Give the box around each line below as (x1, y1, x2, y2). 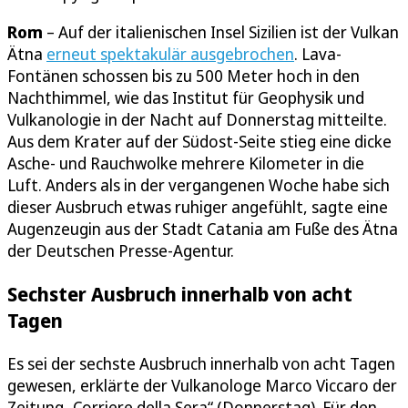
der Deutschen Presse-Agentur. (7, 239, 234, 261)
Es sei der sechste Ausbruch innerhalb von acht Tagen (7, 352, 395, 375)
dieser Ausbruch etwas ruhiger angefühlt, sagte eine (7, 195, 388, 218)
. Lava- (294, 42, 342, 65)
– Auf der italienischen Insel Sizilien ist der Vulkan (43, 20, 399, 43)
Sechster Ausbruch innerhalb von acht (7, 280, 352, 307)
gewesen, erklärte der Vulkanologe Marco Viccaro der (7, 374, 397, 397)
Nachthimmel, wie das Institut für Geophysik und (7, 86, 364, 108)
